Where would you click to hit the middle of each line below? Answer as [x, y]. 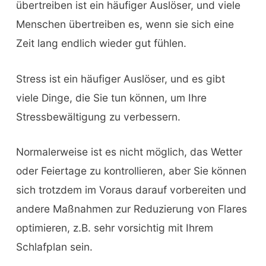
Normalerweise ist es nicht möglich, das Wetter [129, 152]
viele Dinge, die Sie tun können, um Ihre [111, 97]
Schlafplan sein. [54, 247]
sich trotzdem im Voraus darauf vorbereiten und [131, 190]
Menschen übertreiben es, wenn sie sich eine [125, 24]
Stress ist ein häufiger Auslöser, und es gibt [120, 78]
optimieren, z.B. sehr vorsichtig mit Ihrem [114, 228]
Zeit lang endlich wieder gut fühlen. [101, 43]
